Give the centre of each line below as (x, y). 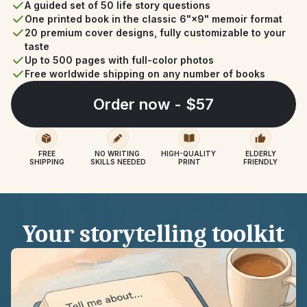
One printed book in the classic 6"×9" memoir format (153, 19)
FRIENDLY (260, 162)
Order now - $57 (153, 104)
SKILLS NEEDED (118, 162)
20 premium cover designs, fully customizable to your (155, 33)
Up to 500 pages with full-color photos (119, 60)
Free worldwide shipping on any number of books (145, 74)
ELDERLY (260, 153)
